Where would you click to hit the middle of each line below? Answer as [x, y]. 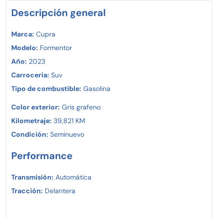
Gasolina [96, 88]
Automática [73, 177]
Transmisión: [32, 177]
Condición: [30, 134]
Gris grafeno [80, 107]
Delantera [59, 191]
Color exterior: [36, 107]
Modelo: [25, 47]
